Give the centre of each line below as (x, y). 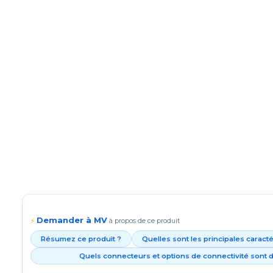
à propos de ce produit (144, 221)
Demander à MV (72, 220)
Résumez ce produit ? (81, 239)
